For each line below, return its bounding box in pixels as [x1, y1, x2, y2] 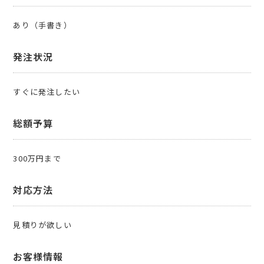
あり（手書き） [13, 19, 72, 31]
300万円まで [13, 153, 61, 164]
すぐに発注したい [13, 86, 81, 98]
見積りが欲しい [13, 219, 72, 231]
